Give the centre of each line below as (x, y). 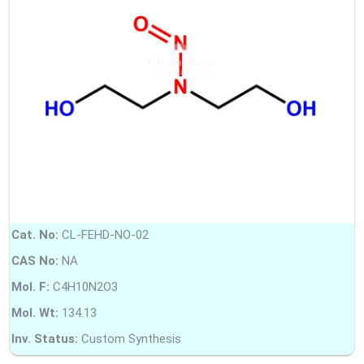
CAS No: (35, 260)
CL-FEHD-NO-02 (104, 234)
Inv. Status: (45, 338)
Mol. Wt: (35, 312)
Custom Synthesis (130, 338)
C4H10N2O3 (84, 286)
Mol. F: (30, 286)
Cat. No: (35, 234)
